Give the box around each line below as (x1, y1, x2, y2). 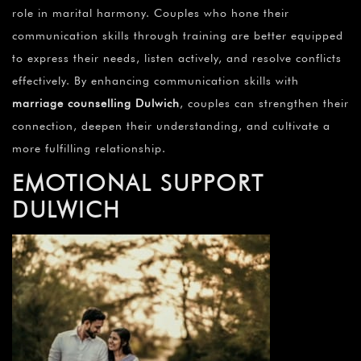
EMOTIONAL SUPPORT (12, 169, 264, 197)
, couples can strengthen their (180, 97, 349, 110)
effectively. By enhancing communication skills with (12, 74, 299, 88)
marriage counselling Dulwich (12, 97, 180, 110)
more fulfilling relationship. (12, 142, 166, 156)
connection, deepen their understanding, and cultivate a (12, 119, 330, 133)
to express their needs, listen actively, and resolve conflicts (12, 52, 342, 65)
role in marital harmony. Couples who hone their (12, 6, 289, 20)
